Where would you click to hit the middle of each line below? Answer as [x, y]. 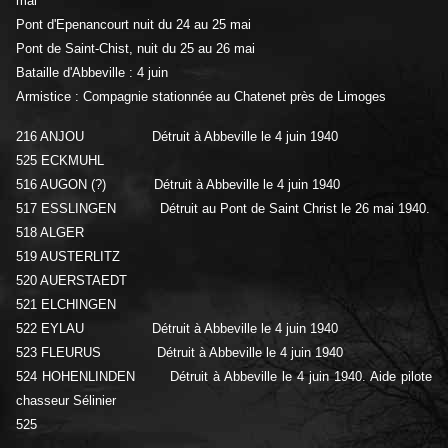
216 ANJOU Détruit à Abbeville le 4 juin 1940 [177, 137]
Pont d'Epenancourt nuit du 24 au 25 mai [133, 25]
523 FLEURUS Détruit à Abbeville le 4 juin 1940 [179, 353]
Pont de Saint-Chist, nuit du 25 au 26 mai [135, 49]
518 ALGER [50, 233]
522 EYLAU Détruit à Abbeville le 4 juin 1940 [177, 329]
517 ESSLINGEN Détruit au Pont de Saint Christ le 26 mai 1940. [223, 209]
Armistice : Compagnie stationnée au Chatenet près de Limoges [201, 97]
